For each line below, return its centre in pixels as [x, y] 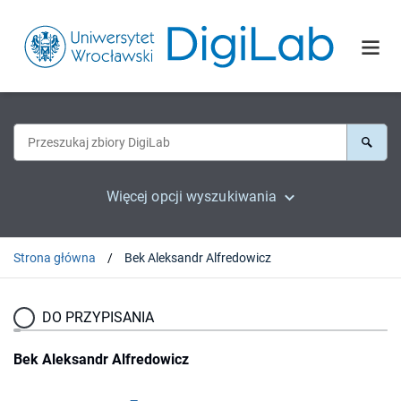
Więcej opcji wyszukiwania [192, 196]
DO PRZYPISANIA [98, 317]
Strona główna [55, 257]
